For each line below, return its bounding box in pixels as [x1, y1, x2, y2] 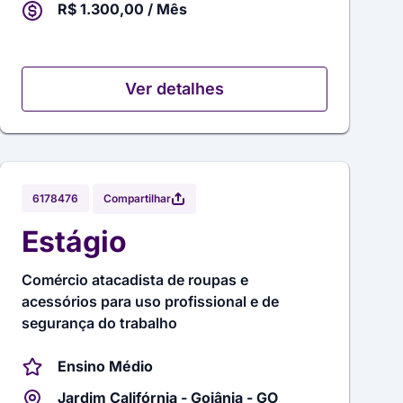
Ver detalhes [125, 78, 225, 98]
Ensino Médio [58, 356, 154, 375]
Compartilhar [103, 191, 172, 205]
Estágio [22, 223, 128, 259]
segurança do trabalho [22, 313, 178, 332]
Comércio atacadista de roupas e [22, 270, 249, 289]
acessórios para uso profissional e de [22, 291, 280, 310]
